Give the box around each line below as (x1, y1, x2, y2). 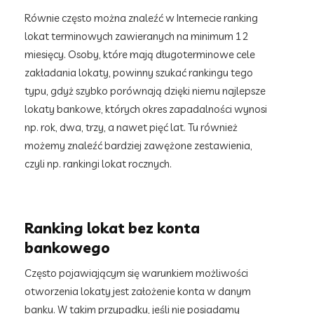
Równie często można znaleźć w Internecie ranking (25, 11, 258, 25)
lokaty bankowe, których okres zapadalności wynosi (25, 102, 267, 116)
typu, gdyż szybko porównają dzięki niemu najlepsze (25, 84, 266, 97)
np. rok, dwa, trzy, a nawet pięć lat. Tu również (25, 121, 238, 134)
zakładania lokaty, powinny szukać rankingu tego (25, 66, 253, 79)
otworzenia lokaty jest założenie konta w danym (25, 285, 251, 298)
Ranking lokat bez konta (25, 219, 200, 237)
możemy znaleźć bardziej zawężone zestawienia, (25, 139, 252, 152)
